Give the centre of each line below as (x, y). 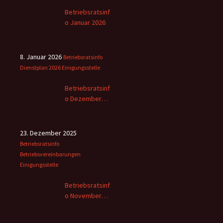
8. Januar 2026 (41, 56)
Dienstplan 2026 (40, 67)
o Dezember (83, 98)
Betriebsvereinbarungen (50, 154)
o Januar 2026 (85, 22)
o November (83, 195)
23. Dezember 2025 (48, 133)
